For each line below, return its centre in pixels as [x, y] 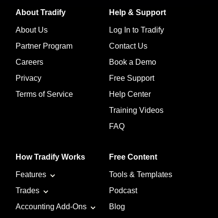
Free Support [132, 78]
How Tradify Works [50, 157]
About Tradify [41, 13]
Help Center [130, 94]
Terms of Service [44, 94]
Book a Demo [133, 62]
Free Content [133, 157]
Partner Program [44, 46]
